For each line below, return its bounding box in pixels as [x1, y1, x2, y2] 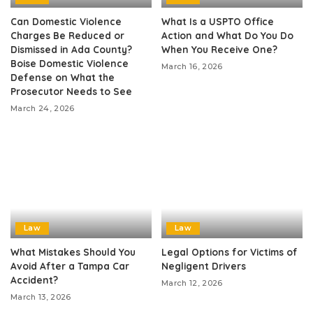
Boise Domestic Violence [10, 57, 129, 70]
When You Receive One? [161, 43, 277, 56]
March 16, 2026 [161, 61, 223, 72]
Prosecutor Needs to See [10, 85, 132, 98]
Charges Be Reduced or [10, 29, 124, 42]
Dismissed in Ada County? [10, 43, 132, 56]
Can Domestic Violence [10, 15, 122, 28]
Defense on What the [10, 71, 115, 84]
